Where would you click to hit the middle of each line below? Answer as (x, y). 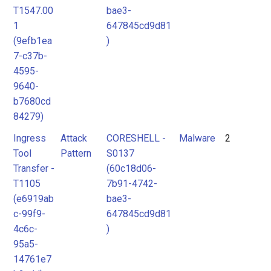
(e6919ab (34, 199)
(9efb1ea (33, 41)
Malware (197, 138)
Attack (74, 138)
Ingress (30, 138)
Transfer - (34, 168)
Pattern (76, 153)
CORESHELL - (136, 138)
